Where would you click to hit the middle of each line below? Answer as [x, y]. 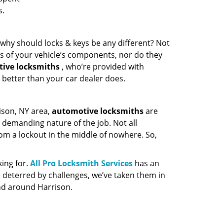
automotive [75, 111]
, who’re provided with [102, 67]
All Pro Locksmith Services [81, 163]
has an [146, 163]
